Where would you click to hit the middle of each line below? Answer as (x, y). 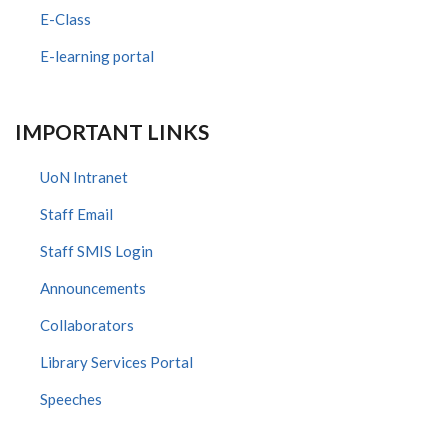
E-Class (65, 19)
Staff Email (76, 214)
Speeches (71, 399)
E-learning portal (97, 56)
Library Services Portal (116, 362)
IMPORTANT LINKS (112, 132)
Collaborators (87, 325)
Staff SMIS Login (96, 251)
